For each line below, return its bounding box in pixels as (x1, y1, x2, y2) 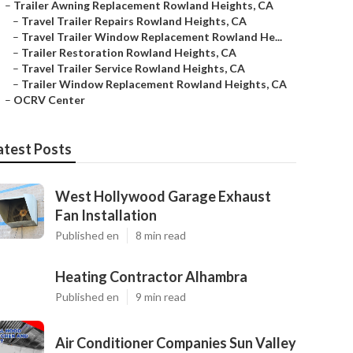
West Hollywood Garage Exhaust (55, 188, 271, 205)
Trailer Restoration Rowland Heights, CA (21, 46, 236, 59)
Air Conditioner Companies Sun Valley (55, 334, 296, 351)
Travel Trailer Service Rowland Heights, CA (21, 61, 245, 75)
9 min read (136, 290, 186, 303)
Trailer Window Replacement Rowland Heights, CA (21, 77, 287, 91)
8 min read (136, 229, 186, 242)
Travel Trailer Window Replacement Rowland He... (21, 30, 282, 43)
